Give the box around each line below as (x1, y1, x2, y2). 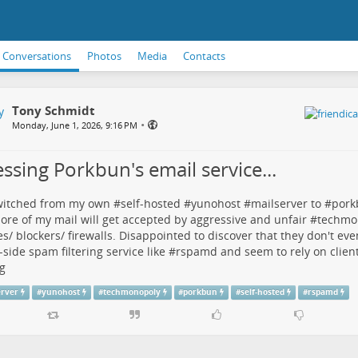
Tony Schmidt (11, 102, 95, 118)
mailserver (250, 196, 308, 211)
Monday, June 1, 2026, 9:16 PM (11, 119, 137, 131)
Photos (87, 49, 121, 63)
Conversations (2, 49, 71, 63)
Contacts (183, 49, 225, 63)
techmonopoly (102, 287, 161, 297)
